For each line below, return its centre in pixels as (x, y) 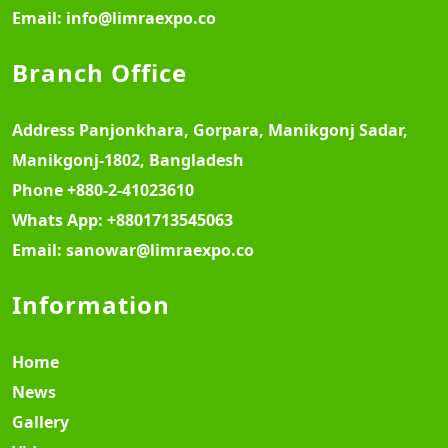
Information (91, 304)
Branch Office (99, 72)
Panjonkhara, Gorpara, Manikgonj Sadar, (243, 130)
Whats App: (59, 220)
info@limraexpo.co (141, 18)
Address (45, 130)
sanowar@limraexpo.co (160, 250)
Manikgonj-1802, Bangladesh (128, 160)
